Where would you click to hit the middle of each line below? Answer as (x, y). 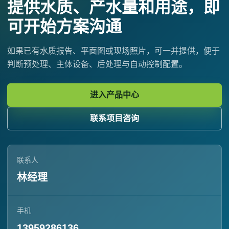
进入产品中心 (114, 95)
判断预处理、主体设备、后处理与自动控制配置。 (97, 64)
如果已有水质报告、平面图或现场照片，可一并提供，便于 (113, 51)
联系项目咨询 (114, 118)
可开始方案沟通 (64, 26)
